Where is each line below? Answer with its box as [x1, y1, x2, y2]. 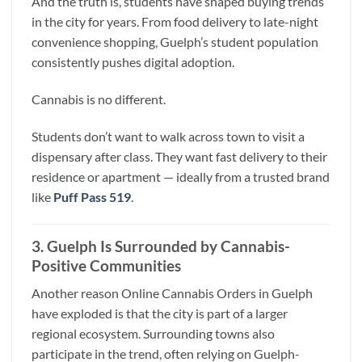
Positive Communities [32, 255, 181, 275]
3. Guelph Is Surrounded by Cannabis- [32, 236, 290, 255]
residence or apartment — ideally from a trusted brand [32, 168, 330, 184]
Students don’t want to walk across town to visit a [32, 128, 305, 144]
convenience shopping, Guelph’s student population [32, 34, 318, 50]
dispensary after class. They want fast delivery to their [32, 148, 327, 164]
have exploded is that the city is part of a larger [32, 305, 288, 322]
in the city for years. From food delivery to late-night [32, 14, 318, 30]
